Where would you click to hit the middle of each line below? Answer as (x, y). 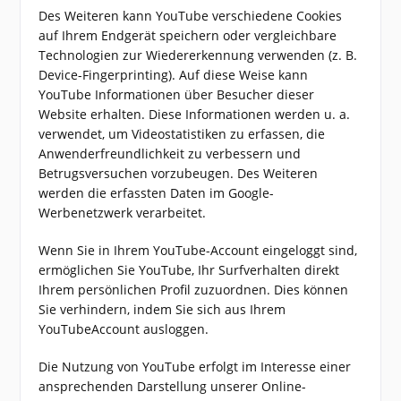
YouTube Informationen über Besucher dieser (177, 94)
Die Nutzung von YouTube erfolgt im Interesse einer (195, 367)
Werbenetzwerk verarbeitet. (123, 213)
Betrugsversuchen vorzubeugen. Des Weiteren (179, 173)
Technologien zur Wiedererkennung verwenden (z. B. (198, 55)
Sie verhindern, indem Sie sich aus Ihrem (162, 309)
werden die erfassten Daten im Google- (157, 193)
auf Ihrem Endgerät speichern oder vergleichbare (188, 35)
